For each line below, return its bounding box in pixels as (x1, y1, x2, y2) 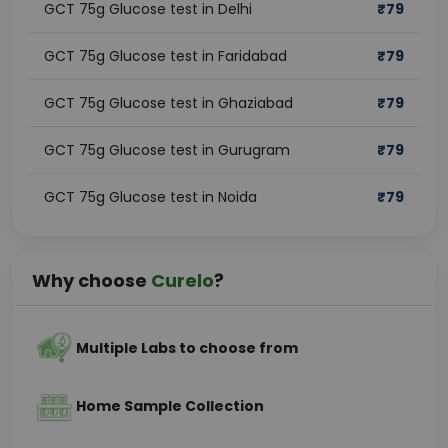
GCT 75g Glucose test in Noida (44, 187, 257, 207)
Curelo (151, 268, 214, 293)
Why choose (32, 268, 151, 293)
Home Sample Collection (76, 396, 264, 416)
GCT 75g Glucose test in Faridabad (44, 46, 287, 66)
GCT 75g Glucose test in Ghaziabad (44, 93, 293, 113)
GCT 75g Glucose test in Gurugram (44, 140, 290, 160)
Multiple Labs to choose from (76, 338, 298, 358)
